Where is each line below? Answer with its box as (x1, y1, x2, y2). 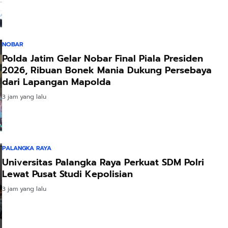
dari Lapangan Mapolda (2, 75, 111, 90)
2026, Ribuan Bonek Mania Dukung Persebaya (2, 63, 212, 78)
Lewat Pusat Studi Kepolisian (2, 167, 133, 182)
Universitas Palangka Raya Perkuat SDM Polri (2, 155, 204, 170)
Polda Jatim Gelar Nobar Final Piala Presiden (2, 51, 203, 66)
